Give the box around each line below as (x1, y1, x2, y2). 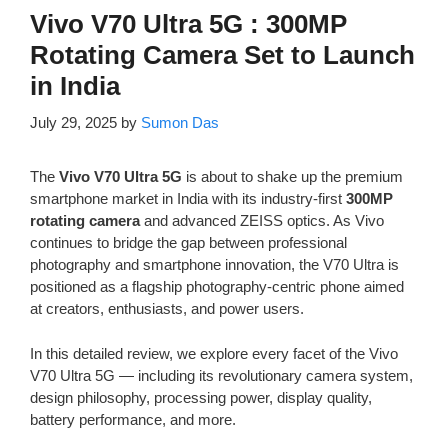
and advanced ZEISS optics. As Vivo (140, 212, 384, 230)
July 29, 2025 (30, 114, 117, 132)
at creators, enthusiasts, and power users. (30, 300, 304, 318)
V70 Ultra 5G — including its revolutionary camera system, (30, 366, 413, 384)
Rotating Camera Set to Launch (30, 39, 415, 70)
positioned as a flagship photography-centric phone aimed (30, 278, 404, 296)
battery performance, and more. (30, 410, 236, 428)
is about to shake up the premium (182, 168, 403, 186)
